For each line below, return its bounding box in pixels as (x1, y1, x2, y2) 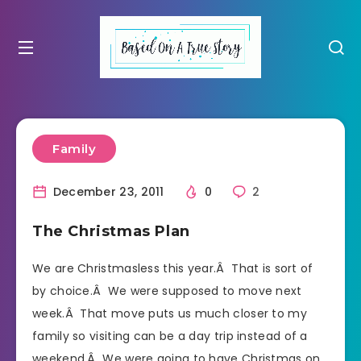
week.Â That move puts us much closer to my (32, 305, 307, 322)
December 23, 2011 (49, 183, 164, 200)
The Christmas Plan (32, 222, 190, 240)
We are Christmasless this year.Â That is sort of (32, 259, 313, 276)
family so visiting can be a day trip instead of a (32, 327, 308, 344)
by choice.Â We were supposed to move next (32, 282, 302, 299)
